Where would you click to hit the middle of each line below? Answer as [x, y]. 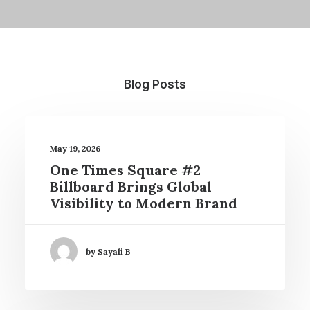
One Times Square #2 [125, 170]
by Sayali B [108, 251]
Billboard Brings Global [131, 186]
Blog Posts [155, 84]
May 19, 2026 [75, 148]
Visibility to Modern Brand [144, 203]
